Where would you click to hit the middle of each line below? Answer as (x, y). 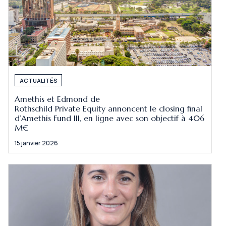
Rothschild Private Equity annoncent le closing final (109, 109)
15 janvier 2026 (37, 143)
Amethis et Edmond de (58, 99)
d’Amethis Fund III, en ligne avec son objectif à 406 (110, 119)
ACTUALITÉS (38, 80)
